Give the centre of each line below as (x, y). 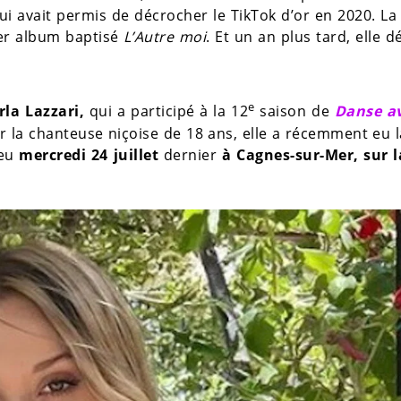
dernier (190, 154)
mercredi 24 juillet (89, 154)
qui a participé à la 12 (166, 111)
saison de (294, 111)
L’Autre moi (165, 37)
